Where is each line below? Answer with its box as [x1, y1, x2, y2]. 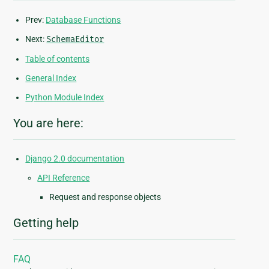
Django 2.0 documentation [25, 154, 125, 164]
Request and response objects [49, 192, 162, 202]
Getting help [13, 216, 79, 231]
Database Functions [46, 15, 121, 25]
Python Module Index [25, 92, 104, 103]
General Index [25, 73, 77, 83]
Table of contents [25, 54, 90, 64]
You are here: [13, 116, 84, 131]
